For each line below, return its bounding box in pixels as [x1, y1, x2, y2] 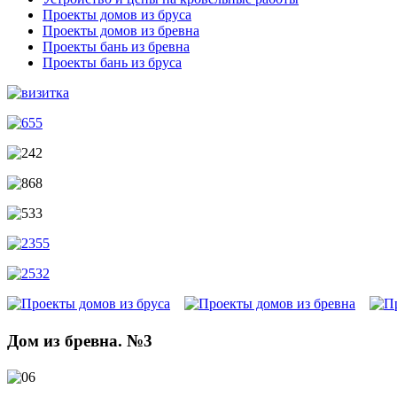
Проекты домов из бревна [43, 23, 199, 39]
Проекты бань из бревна [43, 39, 190, 55]
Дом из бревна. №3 [7, 331, 152, 350]
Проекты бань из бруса [43, 55, 182, 71]
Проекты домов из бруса [43, 7, 191, 23]
